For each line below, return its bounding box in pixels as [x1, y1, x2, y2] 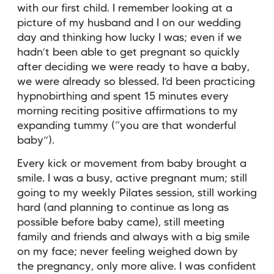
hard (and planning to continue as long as [17, 202, 229, 213]
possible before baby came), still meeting [17, 217, 224, 228]
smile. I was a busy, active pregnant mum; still [17, 173, 247, 183]
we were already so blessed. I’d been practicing [17, 76, 255, 87]
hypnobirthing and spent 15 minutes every [17, 91, 229, 102]
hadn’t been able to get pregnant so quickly [17, 47, 240, 57]
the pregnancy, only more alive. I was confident [17, 261, 256, 272]
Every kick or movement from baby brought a [17, 158, 246, 169]
